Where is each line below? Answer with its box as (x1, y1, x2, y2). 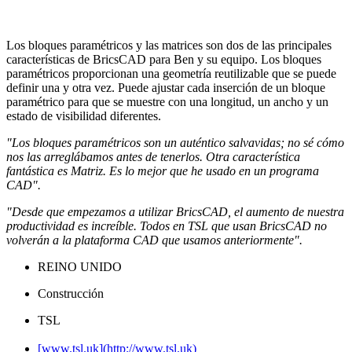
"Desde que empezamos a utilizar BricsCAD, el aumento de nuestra (6, 204, 344, 218)
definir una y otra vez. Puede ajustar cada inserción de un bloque (6, 80, 325, 94)
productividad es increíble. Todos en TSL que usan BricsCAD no (6, 218, 327, 233)
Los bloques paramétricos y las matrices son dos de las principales (6, 38, 332, 52)
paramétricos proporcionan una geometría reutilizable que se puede (6, 66, 336, 80)
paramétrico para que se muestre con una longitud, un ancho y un (6, 94, 328, 108)
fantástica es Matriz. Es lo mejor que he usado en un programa (6, 163, 319, 178)
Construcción (38, 286, 104, 300)
